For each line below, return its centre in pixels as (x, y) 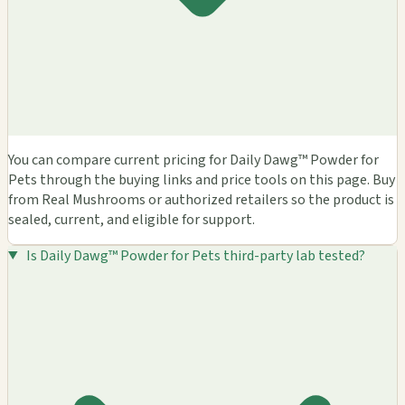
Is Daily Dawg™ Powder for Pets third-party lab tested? (195, 255)
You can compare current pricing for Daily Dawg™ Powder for (193, 160)
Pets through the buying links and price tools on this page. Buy (202, 179)
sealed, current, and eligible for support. (132, 219)
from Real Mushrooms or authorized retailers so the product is (201, 199)
